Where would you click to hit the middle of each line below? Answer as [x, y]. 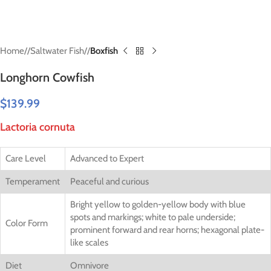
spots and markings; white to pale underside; [153, 217]
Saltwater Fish [57, 51]
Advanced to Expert [107, 158]
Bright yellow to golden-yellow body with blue [158, 204]
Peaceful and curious [109, 181]
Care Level [26, 158]
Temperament [33, 181]
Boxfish [104, 51]
